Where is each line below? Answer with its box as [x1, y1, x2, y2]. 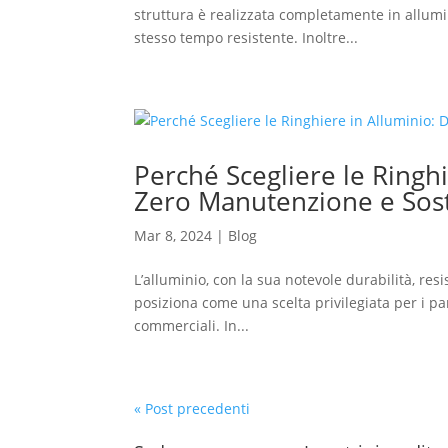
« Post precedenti [134, 399, 251, 418]
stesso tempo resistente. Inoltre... [134, 28, 359, 47]
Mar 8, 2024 [134, 226, 213, 245]
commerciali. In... [134, 316, 250, 335]
